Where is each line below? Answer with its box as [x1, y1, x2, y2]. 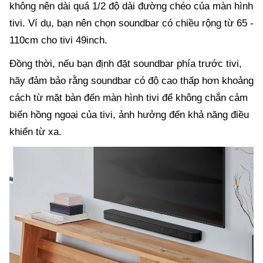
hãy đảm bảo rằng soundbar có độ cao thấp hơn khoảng [9, 75, 254, 86]
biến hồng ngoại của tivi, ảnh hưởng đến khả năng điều [9, 109, 249, 120]
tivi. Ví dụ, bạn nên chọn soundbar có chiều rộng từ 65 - [9, 17, 254, 29]
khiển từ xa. [9, 126, 62, 137]
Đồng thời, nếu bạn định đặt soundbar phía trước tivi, [9, 58, 242, 69]
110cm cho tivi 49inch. [9, 34, 110, 46]
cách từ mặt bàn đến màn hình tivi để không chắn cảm [9, 92, 248, 103]
